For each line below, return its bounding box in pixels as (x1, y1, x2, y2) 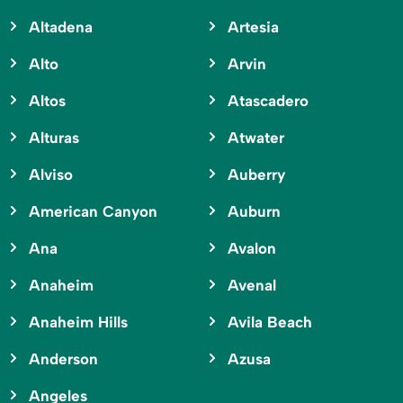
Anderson (29, 350, 98, 369)
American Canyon (29, 202, 157, 221)
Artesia (227, 18, 279, 37)
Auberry (227, 166, 285, 184)
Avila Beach (227, 313, 312, 332)
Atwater (227, 129, 284, 148)
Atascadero (227, 92, 309, 111)
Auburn (227, 202, 281, 221)
